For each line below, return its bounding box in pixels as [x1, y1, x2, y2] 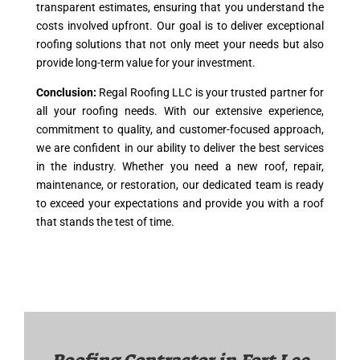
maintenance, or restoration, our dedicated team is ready [35, 178, 325, 191]
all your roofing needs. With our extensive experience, [35, 104, 325, 117]
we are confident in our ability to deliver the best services [35, 141, 325, 154]
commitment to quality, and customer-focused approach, [35, 123, 325, 136]
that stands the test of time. [35, 215, 174, 228]
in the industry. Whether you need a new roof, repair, [35, 160, 325, 173]
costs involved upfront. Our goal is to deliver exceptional [35, 19, 325, 32]
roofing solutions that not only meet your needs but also [35, 38, 325, 51]
